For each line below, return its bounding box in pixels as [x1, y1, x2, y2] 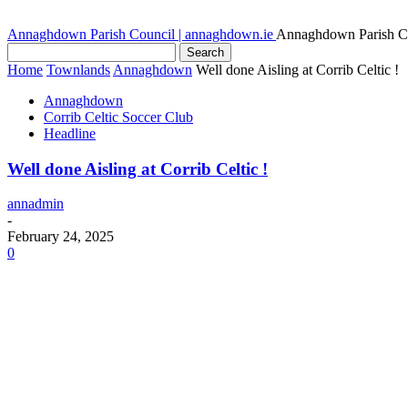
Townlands [46, 62, 110, 77]
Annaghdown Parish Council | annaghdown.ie [7, 26, 273, 42]
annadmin [7, 196, 64, 212]
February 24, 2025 [7, 229, 114, 245]
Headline [44, 126, 96, 141]
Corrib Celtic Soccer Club [44, 109, 193, 125]
